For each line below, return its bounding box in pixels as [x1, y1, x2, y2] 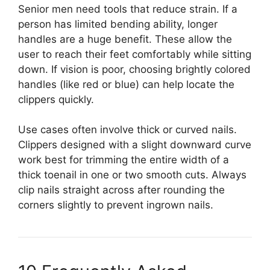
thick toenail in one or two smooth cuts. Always [18, 169, 246, 181]
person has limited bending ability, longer [18, 17, 218, 30]
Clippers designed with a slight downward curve [18, 139, 251, 151]
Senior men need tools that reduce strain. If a [18, 2, 237, 15]
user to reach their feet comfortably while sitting [18, 48, 251, 60]
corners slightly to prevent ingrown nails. [18, 199, 213, 212]
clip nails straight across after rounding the [18, 184, 225, 196]
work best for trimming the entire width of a [18, 154, 229, 166]
